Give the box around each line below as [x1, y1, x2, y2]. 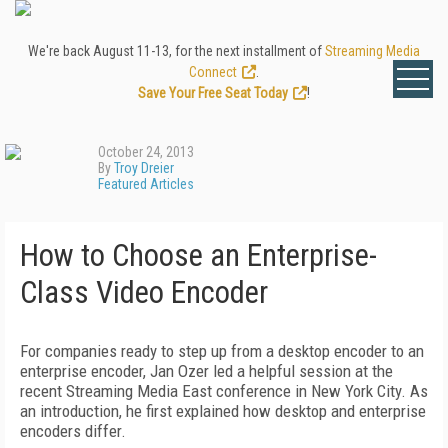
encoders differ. [20, 421, 126, 441]
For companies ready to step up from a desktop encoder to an [20, 341, 424, 361]
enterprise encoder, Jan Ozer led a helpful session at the [20, 361, 393, 381]
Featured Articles [98, 176, 194, 192]
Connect [189, 64, 237, 80]
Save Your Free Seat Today [138, 85, 288, 101]
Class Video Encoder [20, 274, 268, 311]
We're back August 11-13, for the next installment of [28, 43, 325, 59]
